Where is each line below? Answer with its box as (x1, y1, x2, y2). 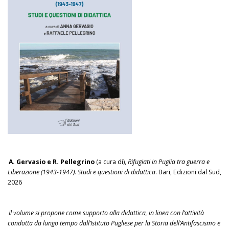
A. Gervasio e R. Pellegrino (9, 157, 95, 167)
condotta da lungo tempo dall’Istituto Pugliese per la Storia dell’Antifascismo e (8, 219, 220, 228)
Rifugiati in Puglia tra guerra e (128, 157, 210, 167)
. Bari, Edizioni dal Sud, (155, 168, 221, 177)
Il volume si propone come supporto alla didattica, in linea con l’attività (9, 209, 204, 218)
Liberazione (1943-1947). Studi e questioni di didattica (8, 168, 155, 177)
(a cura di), (95, 157, 128, 167)
